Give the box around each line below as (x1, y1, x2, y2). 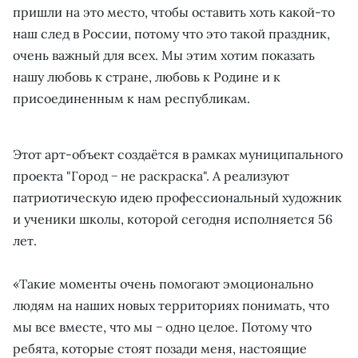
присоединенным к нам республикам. (13, 89, 250, 106)
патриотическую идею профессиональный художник (13, 189, 342, 205)
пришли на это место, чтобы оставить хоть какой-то (13, 3, 335, 20)
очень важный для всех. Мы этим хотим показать (13, 46, 315, 63)
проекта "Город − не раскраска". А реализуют (13, 167, 289, 184)
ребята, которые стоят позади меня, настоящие (13, 340, 307, 356)
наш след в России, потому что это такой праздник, (13, 25, 330, 42)
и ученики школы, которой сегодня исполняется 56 (13, 210, 332, 227)
